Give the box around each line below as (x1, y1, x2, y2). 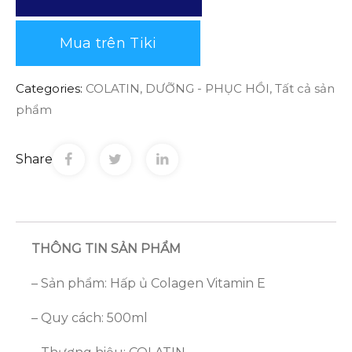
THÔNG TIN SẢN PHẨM (31, 241, 181, 257)
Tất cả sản (275, 80, 335, 96)
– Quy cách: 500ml (31, 310, 148, 326)
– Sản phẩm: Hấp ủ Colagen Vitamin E (31, 276, 266, 291)
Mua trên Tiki (59, 34, 157, 52)
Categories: (16, 80, 82, 96)
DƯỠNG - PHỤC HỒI (145, 80, 269, 96)
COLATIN (86, 80, 140, 96)
